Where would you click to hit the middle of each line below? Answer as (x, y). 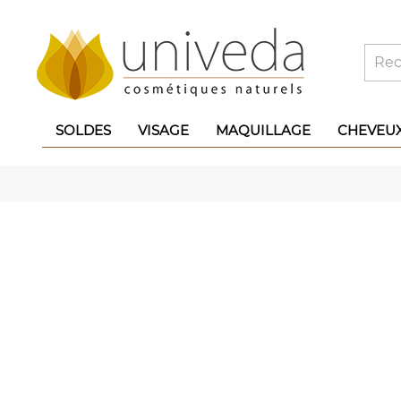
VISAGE (163, 130)
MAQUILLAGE (263, 130)
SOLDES (83, 130)
